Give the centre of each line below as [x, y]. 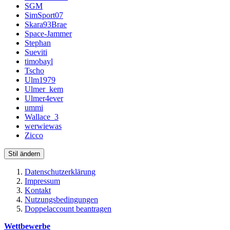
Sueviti [36, 52]
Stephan [38, 43]
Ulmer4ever [44, 99]
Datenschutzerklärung [60, 172]
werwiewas [43, 126]
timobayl [39, 62]
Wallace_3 [42, 117]
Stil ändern [24, 154]
